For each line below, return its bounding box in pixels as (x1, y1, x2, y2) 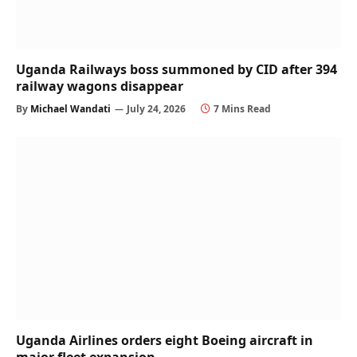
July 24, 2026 (127, 101, 186, 116)
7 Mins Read (214, 101, 271, 116)
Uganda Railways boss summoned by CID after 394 (16, 60, 337, 78)
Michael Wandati (30, 101, 111, 116)
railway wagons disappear (16, 76, 183, 95)
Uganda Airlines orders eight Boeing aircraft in (16, 331, 313, 350)
